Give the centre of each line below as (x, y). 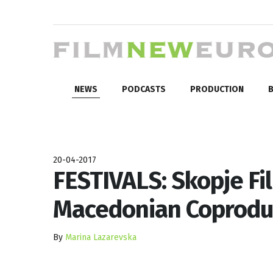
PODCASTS (144, 89)
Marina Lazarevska (101, 237)
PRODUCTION (217, 89)
